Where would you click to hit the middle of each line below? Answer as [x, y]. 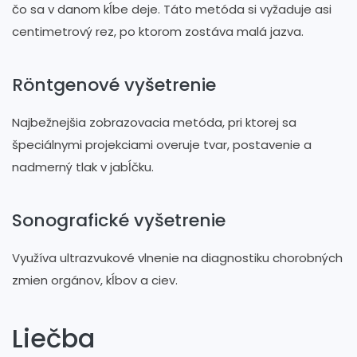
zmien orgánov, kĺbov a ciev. [96, 280]
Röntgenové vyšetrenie [114, 84]
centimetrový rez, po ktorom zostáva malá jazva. [161, 31]
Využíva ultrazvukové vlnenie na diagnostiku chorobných [177, 257]
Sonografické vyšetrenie [119, 220]
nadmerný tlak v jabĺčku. [84, 167]
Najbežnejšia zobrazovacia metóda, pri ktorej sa [154, 122]
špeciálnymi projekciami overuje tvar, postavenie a [162, 144]
